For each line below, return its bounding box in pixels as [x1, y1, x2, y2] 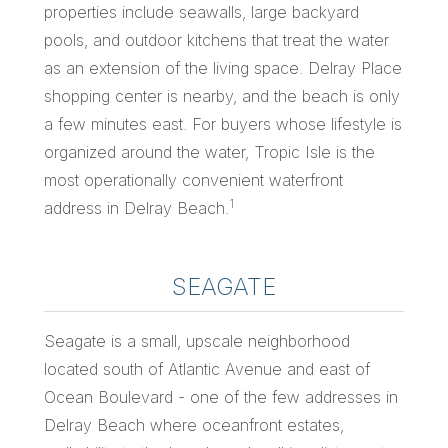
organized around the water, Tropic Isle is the [44, 141, 375, 162]
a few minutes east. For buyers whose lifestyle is [44, 113, 402, 134]
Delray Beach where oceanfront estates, [44, 414, 344, 435]
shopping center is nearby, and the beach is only [44, 85, 400, 106]
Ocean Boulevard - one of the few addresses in [44, 386, 398, 407]
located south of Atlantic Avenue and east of [44, 358, 370, 379]
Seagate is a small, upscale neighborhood [44, 330, 350, 351]
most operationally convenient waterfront [44, 169, 343, 190]
